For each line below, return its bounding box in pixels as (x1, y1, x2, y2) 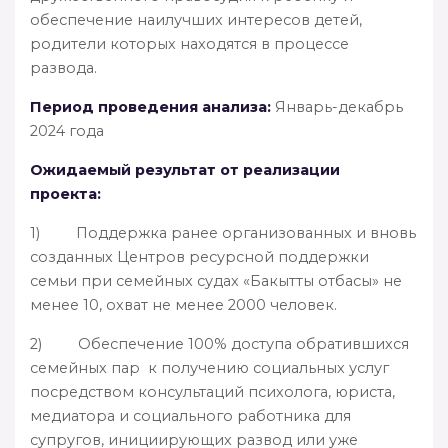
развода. (30, 58, 97, 77)
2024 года (30, 121, 104, 140)
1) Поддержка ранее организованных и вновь (30, 223, 416, 242)
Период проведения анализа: (30, 97, 271, 116)
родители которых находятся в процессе (30, 34, 349, 53)
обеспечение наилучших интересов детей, (30, 10, 362, 29)
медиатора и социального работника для (30, 406, 351, 425)
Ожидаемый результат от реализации (30, 160, 340, 179)
